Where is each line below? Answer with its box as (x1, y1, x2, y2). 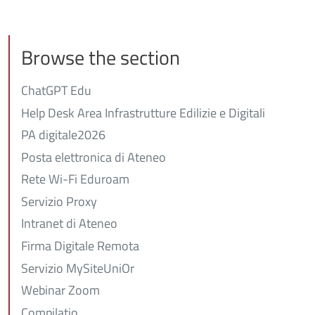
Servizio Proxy (21, 191, 97, 211)
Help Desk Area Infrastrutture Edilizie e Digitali (21, 103, 265, 122)
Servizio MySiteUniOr (21, 258, 134, 278)
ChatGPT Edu (21, 80, 91, 100)
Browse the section (21, 41, 180, 72)
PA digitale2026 (21, 125, 105, 145)
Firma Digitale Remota (21, 236, 139, 256)
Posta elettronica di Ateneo (21, 147, 166, 167)
